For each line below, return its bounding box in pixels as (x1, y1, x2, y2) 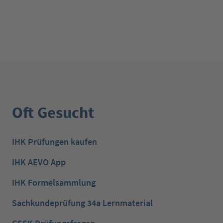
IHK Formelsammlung (12, 177, 96, 189)
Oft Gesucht (12, 103, 94, 123)
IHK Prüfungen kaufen (12, 136, 97, 148)
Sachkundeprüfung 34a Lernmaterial (12, 197, 153, 209)
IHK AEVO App (12, 156, 66, 168)
